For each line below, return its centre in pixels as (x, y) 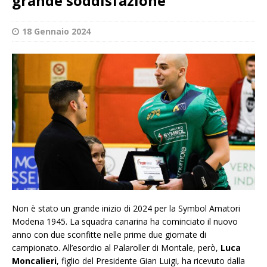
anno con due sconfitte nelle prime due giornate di (109, 235)
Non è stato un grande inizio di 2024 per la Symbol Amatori (126, 209)
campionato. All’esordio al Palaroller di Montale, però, (116, 248)
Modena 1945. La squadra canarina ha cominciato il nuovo (125, 222)
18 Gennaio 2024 (56, 31)
